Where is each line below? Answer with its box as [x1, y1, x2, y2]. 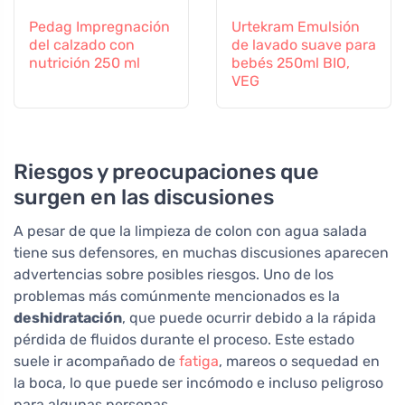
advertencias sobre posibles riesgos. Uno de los [14, 266, 334, 284]
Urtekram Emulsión [231, 18, 360, 36]
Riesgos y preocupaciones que [14, 159, 319, 185]
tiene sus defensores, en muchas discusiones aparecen [14, 244, 389, 262]
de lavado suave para [231, 36, 376, 54]
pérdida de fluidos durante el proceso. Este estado [14, 331, 354, 349]
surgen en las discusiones [14, 184, 274, 211]
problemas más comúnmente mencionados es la [14, 287, 340, 306]
